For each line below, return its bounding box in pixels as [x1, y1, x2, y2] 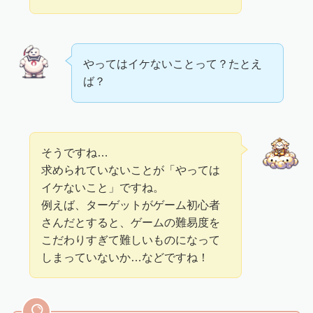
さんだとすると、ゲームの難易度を [41, 215, 221, 228]
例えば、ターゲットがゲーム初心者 [41, 198, 221, 211]
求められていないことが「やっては [41, 163, 221, 176]
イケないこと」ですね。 [41, 180, 165, 194]
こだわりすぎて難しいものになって [41, 233, 221, 246]
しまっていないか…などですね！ [41, 250, 210, 263]
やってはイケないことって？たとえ [83, 57, 263, 71]
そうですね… [41, 145, 109, 159]
